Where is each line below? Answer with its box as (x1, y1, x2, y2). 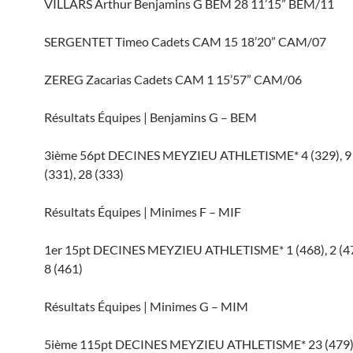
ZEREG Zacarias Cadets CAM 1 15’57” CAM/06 (44, 72, 302, 87)
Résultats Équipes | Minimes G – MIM (44, 299, 248, 314)
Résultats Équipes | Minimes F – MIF (44, 204, 241, 219)
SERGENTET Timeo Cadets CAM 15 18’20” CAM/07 (44, 34, 326, 49)
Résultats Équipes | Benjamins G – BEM (44, 110, 257, 124)
